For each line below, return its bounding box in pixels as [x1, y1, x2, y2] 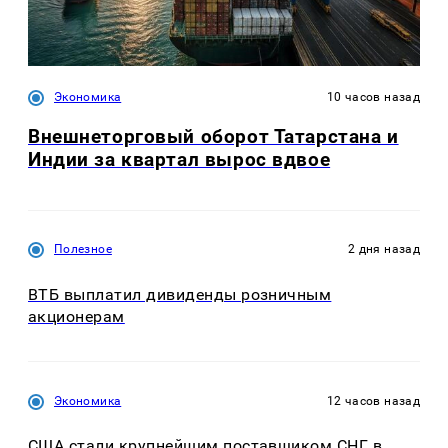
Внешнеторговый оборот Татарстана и [28, 125, 399, 149]
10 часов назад [326, 89, 420, 104]
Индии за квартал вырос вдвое [28, 148, 331, 172]
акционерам [28, 306, 125, 326]
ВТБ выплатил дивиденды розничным [28, 284, 332, 304]
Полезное [54, 242, 112, 257]
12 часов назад [326, 393, 420, 408]
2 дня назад [348, 242, 420, 257]
